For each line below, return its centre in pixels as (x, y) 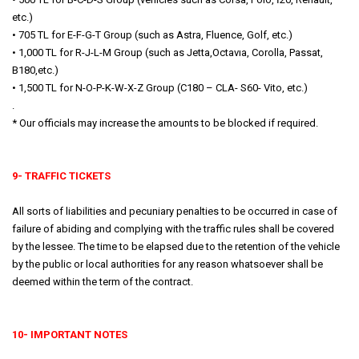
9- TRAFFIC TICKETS (61, 176)
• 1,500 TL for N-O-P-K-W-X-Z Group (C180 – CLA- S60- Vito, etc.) (161, 88)
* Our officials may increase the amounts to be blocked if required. (165, 123)
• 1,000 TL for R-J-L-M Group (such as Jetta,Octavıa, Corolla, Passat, (167, 52)
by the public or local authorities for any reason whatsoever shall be (167, 264)
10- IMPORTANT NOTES (70, 335)
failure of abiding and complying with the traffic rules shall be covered (173, 229)
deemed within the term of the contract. (103, 282)
